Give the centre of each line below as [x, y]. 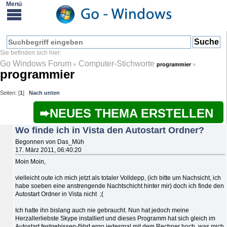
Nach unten [44, 92]
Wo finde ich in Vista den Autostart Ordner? [110, 130]
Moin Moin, [30, 161]
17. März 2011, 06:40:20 [48, 150]
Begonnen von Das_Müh [50, 142]
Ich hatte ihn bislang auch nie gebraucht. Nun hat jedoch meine [102, 210]
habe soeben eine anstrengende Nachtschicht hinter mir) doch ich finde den [120, 186]
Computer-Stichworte [118, 63]
